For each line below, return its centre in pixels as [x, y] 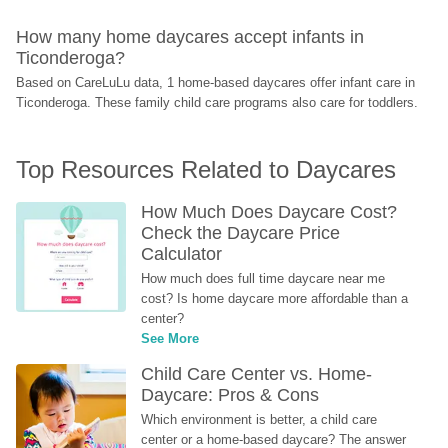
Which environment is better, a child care [259, 419]
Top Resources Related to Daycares [206, 169]
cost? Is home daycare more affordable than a [275, 298]
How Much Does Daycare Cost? [269, 212]
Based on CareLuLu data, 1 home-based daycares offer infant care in [216, 82]
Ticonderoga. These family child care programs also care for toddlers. [217, 102]
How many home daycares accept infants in [190, 37]
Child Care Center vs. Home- [257, 374]
